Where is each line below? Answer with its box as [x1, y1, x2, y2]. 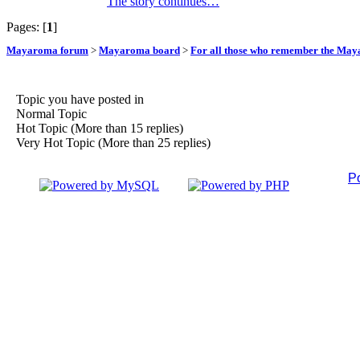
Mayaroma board [99, 44, 180, 57]
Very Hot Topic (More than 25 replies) [13, 136, 211, 150]
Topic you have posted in [13, 92, 144, 107]
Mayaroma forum [6, 44, 88, 57]
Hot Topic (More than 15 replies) [13, 121, 183, 136]
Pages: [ [6, 19, 47, 34]
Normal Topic [13, 107, 87, 121]
